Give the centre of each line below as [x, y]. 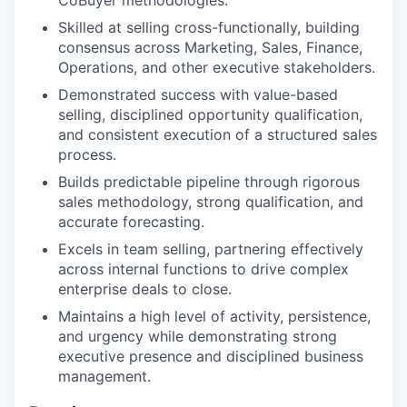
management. [104, 377]
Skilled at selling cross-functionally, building [209, 28]
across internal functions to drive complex [203, 269]
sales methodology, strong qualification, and [211, 202]
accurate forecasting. [131, 222]
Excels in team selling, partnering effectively [211, 249]
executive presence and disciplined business [211, 357]
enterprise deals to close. [145, 289]
